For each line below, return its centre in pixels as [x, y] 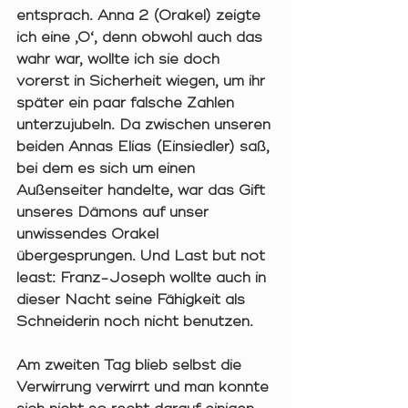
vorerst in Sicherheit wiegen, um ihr [143, 82]
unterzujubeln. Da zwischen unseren [146, 125]
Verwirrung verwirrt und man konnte [145, 388]
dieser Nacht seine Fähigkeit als [133, 300]
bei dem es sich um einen [108, 169]
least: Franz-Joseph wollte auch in [143, 278]
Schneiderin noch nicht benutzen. [137, 322]
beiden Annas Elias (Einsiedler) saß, [145, 147]
